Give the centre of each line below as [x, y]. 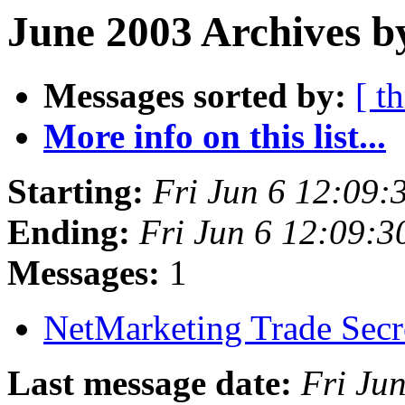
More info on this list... [215, 137]
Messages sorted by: [195, 96]
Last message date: [150, 383]
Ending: [69, 232]
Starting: [75, 192]
